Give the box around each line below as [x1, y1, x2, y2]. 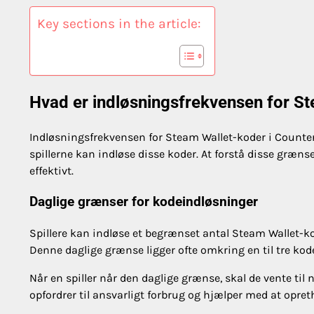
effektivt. [29, 163, 74, 177]
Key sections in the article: [37, 15, 200, 32]
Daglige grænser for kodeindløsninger [29, 194, 258, 210]
